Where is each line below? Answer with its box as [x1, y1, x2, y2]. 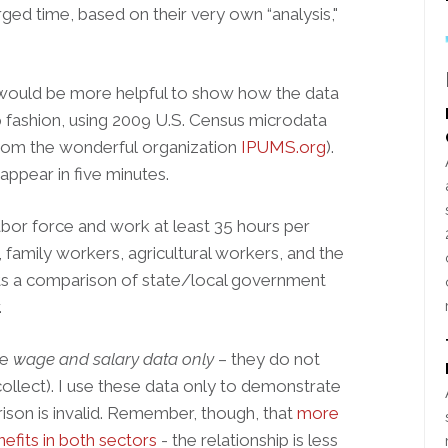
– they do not [214, 349, 320, 369]
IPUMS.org [241, 137, 326, 157]
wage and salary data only [13, 349, 214, 369]
